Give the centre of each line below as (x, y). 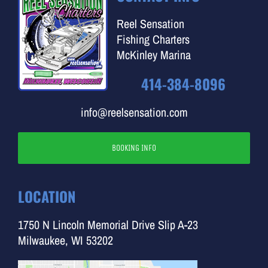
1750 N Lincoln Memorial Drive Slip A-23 (108, 225)
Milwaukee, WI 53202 (65, 240)
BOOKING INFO (134, 148)
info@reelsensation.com (134, 112)
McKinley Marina (153, 55)
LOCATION (46, 196)
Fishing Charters (153, 39)
